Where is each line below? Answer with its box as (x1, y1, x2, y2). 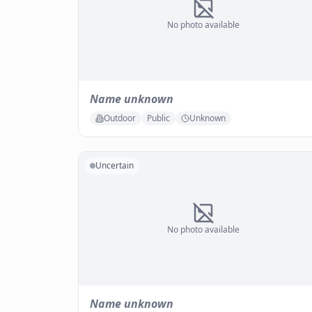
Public (147, 112, 170, 124)
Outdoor (104, 112, 136, 124)
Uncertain (95, 159, 134, 171)
